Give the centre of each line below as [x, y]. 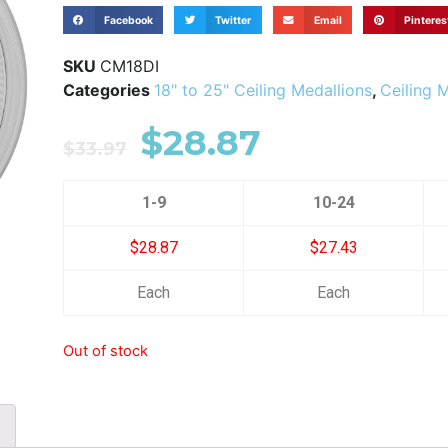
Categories [106, 90]
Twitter [233, 20]
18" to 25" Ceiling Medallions [263, 90]
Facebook [128, 20]
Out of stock [105, 351]
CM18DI [129, 66]
